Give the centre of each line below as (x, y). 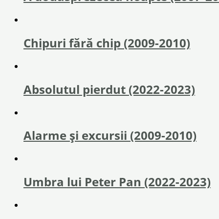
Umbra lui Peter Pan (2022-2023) (117, 182)
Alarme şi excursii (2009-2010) (110, 135)
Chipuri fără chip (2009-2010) (107, 43)
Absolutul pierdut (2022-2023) (109, 89)
